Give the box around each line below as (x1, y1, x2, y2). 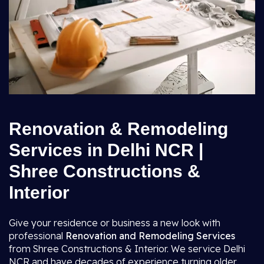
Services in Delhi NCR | (9, 140, 203, 160)
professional (9, 230, 65, 242)
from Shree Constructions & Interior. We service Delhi (9, 243, 245, 255)
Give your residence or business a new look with (9, 217, 220, 229)
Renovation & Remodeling (9, 119, 228, 138)
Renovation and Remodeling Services (65, 230, 235, 242)
